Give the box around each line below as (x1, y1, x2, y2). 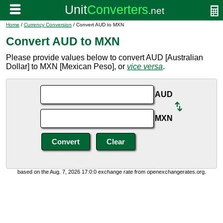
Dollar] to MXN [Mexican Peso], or (6, 62, 127, 71)
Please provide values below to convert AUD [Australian (6, 53, 203, 62)
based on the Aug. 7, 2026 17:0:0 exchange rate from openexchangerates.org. (17, 169, 206, 175)
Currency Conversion (24, 22, 72, 27)
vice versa (127, 62, 163, 71)
